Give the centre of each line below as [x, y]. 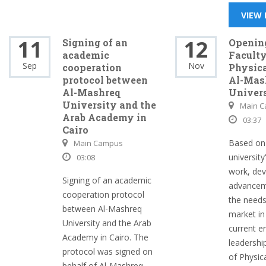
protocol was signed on [107, 251]
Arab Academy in [104, 117]
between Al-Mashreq [102, 209]
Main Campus [98, 143]
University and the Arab [107, 223]
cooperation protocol [103, 194]
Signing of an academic [107, 180]
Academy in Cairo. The [105, 237]
